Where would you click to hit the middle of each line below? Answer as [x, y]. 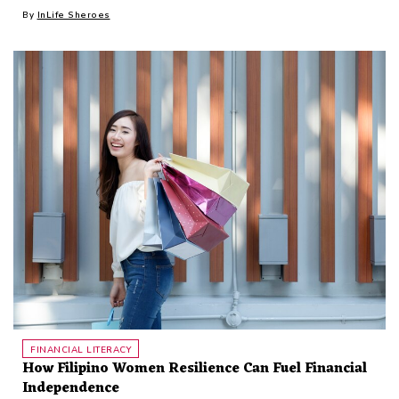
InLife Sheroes [73, 14]
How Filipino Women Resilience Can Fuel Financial [195, 369]
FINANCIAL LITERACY [81, 350]
